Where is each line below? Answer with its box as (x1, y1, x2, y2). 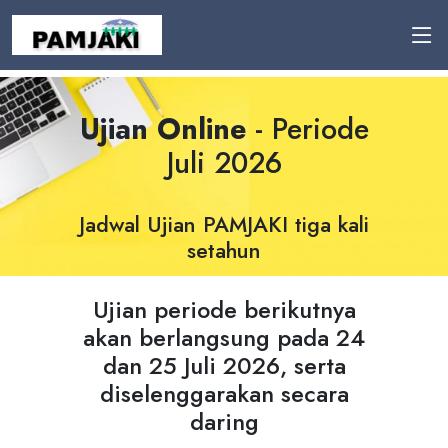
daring (189, 405, 259, 439)
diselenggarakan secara (99, 377, 349, 411)
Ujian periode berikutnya (92, 293, 356, 327)
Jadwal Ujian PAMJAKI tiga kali (79, 209, 369, 240)
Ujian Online (79, 108, 246, 150)
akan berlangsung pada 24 (83, 321, 365, 355)
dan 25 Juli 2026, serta (102, 349, 346, 383)
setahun (187, 235, 261, 266)
